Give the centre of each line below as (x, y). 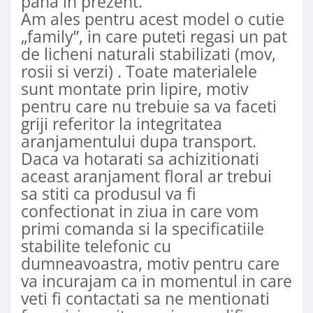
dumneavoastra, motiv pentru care (150, 264)
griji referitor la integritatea (122, 124)
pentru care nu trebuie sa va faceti (149, 107)
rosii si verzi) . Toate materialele (139, 72)
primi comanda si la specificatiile (143, 229)
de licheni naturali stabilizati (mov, (148, 54)
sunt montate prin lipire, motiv (134, 89)
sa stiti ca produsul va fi (109, 194)
